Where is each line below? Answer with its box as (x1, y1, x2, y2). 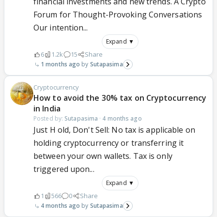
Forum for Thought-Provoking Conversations (33, 9, 202, 20)
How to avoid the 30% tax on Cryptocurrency (33, 93, 207, 104)
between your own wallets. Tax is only (33, 151, 172, 162)
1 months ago (41, 60, 80, 69)
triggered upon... (33, 164, 94, 175)
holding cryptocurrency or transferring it (33, 138, 184, 149)
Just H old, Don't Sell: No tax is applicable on (33, 124, 195, 136)
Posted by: (33, 114, 65, 123)
